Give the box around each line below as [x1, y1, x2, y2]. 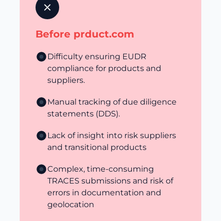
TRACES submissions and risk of [47, 176, 173, 185]
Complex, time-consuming [47, 164, 154, 174]
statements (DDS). [47, 109, 120, 118]
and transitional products [47, 143, 147, 152]
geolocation [47, 200, 94, 209]
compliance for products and [47, 64, 161, 73]
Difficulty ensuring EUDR [47, 52, 147, 61]
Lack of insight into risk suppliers [47, 131, 176, 140]
